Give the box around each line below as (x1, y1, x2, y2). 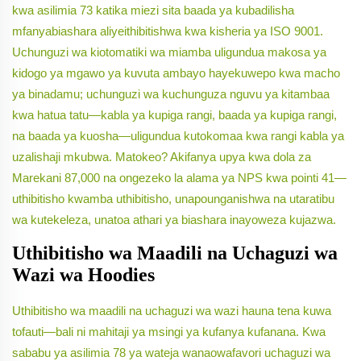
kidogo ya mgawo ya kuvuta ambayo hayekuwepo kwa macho (12, 66, 340, 81)
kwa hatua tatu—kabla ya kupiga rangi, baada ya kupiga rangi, (12, 108, 337, 122)
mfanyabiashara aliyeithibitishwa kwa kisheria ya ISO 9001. (12, 24, 323, 39)
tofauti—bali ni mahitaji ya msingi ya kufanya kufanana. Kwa (12, 325, 326, 339)
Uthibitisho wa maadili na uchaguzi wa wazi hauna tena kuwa (12, 304, 331, 318)
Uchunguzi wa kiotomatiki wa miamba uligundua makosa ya (12, 45, 326, 60)
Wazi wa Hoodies (12, 264, 155, 286)
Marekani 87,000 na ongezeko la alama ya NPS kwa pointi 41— (12, 171, 346, 185)
